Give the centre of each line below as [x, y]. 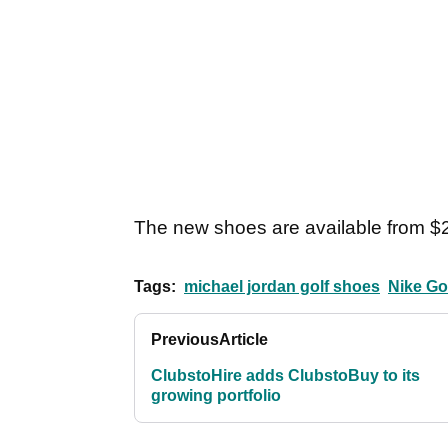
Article [243, 340]
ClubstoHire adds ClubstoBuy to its [285, 376]
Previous [185, 340]
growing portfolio [216, 396]
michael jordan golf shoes [282, 287]
